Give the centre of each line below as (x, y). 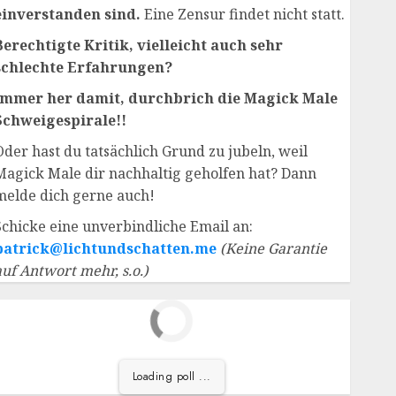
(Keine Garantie (273, 248)
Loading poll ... (171, 377)
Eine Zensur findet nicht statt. (242, 14)
